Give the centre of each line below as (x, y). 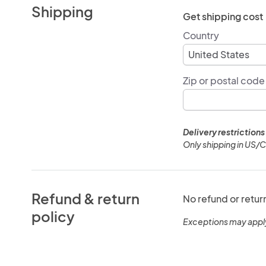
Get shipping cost (223, 16)
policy (53, 216)
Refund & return (86, 198)
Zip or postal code (224, 80)
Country (201, 35)
